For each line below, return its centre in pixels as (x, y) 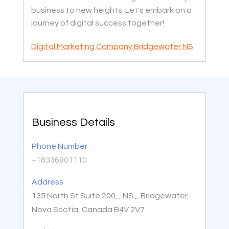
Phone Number (59, 146)
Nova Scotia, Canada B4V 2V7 (88, 210)
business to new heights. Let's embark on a (111, 10)
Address (47, 182)
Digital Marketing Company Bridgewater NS (112, 47)
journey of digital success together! (97, 23)
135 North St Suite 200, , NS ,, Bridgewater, (110, 196)
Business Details (73, 123)
